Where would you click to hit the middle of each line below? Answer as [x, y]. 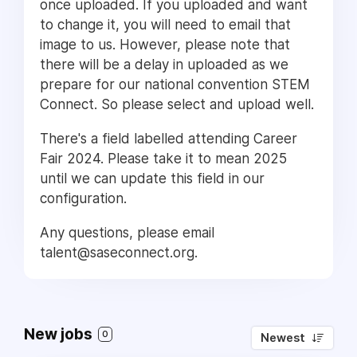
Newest [283, 338]
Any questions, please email [127, 233]
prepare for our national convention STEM [175, 84]
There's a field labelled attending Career [169, 139]
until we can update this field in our [152, 178]
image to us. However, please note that [165, 45]
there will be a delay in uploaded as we [164, 65]
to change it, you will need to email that [165, 25]
